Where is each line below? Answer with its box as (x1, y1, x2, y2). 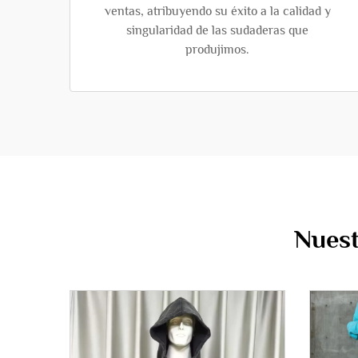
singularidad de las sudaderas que (126, 23, 308, 38)
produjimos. (185, 42, 249, 57)
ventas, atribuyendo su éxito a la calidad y (104, 4, 331, 18)
